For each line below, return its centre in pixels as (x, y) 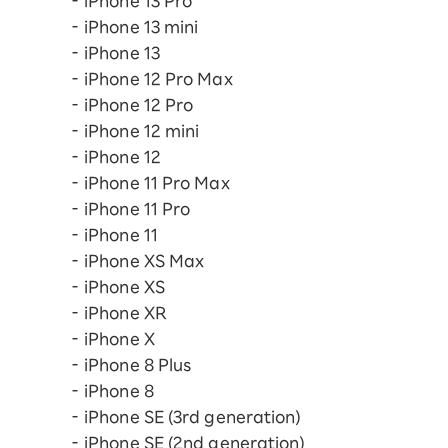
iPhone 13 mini (141, 27)
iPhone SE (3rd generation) (192, 417)
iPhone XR (125, 313)
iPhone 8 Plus (138, 365)
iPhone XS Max (144, 261)
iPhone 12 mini (142, 131)
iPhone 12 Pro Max (158, 79)
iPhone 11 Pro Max (157, 183)
